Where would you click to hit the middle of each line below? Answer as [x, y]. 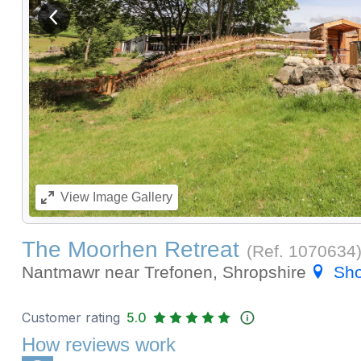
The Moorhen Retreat [130, 250]
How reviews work [98, 345]
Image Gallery [131, 197]
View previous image [108, 23]
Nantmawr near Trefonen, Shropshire [166, 272]
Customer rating [71, 318]
